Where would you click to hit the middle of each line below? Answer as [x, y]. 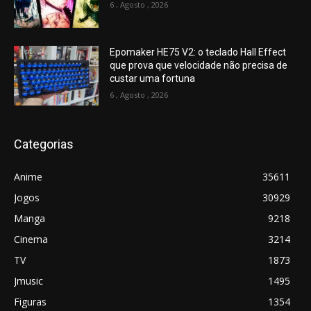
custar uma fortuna [153, 79]
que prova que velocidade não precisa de [199, 66]
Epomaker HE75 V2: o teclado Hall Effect [198, 52]
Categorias [44, 144]
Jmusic [28, 280]
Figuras [30, 301]
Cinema [31, 239]
